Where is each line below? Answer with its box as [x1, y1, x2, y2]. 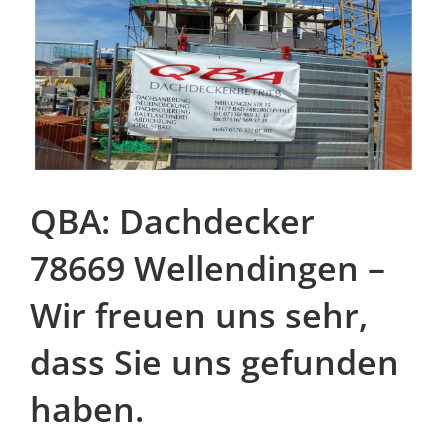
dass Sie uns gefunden [30, 338, 399, 385]
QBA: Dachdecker [30, 197, 315, 244]
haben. [30, 385, 144, 432]
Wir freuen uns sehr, [30, 291, 368, 338]
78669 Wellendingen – [30, 244, 385, 291]
